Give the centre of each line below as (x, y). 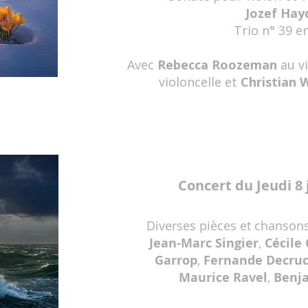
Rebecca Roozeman (217, 65)
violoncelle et (199, 82)
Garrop (176, 260)
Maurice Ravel (223, 277)
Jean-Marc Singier (204, 243)
